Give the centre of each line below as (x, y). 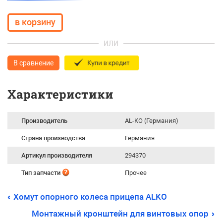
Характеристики (60, 94)
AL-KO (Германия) (152, 121)
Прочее (136, 173)
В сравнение (33, 63)
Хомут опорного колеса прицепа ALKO (90, 197)
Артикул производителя (57, 155)
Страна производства (53, 138)
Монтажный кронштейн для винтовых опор (120, 214)
